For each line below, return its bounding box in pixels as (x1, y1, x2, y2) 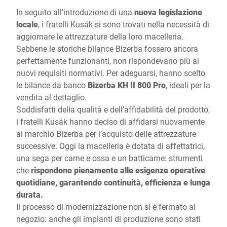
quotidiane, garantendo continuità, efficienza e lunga (16, 177, 210, 187)
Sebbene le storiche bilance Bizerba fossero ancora (16, 43, 198, 54)
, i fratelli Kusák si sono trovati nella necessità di (38, 19, 209, 29)
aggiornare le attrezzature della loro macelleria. (16, 31, 183, 42)
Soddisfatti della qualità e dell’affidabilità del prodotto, (16, 104, 210, 115)
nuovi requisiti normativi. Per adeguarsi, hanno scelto (16, 67, 205, 78)
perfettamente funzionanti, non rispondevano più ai (16, 55, 199, 66)
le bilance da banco (16, 80, 88, 90)
